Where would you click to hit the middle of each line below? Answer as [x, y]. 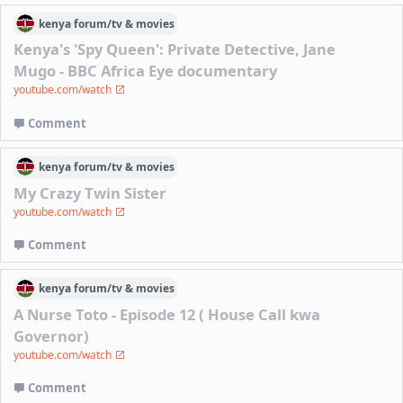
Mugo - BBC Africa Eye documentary [146, 71]
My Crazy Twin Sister [90, 193]
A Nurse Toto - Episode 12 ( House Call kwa [167, 314]
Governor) [52, 336]
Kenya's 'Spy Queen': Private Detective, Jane [175, 49]
